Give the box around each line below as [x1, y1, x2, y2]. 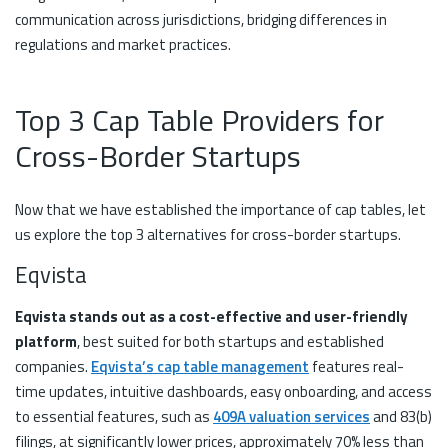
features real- [309, 354, 404, 378]
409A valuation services [213, 404, 370, 428]
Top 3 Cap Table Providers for [15, 97, 384, 144]
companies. [15, 354, 91, 378]
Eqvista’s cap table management [91, 354, 309, 378]
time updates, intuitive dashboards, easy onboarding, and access [15, 379, 432, 403]
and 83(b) [370, 404, 432, 428]
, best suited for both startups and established [77, 329, 384, 353]
